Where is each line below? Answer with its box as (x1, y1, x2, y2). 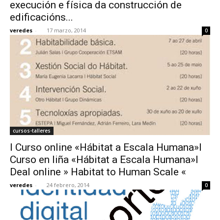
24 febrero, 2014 (47, 181, 89, 189)
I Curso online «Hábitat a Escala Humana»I (10, 141, 202, 153)
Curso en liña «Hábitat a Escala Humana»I (10, 153, 198, 165)
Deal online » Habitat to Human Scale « (10, 165, 186, 178)
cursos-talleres (13, 127, 51, 134)
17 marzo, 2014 (47, 26, 86, 34)
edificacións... (10, 11, 73, 23)
